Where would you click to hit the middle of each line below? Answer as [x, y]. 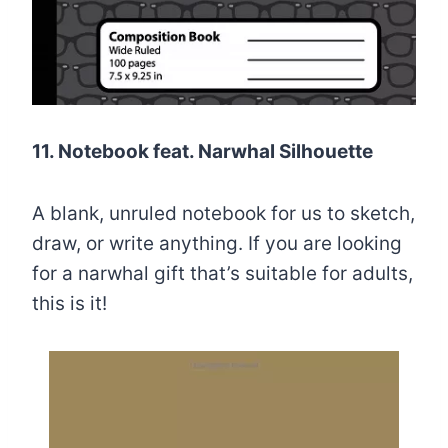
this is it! [69, 303]
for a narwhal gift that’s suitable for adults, [222, 273]
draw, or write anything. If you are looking [217, 243]
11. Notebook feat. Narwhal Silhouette [202, 151]
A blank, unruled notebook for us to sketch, [223, 213]
